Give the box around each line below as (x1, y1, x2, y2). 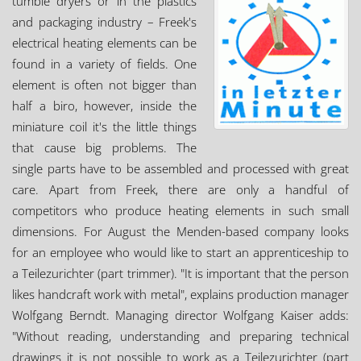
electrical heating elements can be (12, 35, 197, 51)
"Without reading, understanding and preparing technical (12, 328, 349, 344)
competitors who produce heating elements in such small (12, 202, 349, 218)
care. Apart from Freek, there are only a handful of (12, 181, 349, 197)
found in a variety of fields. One (12, 56, 197, 72)
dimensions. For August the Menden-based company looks (12, 223, 349, 239)
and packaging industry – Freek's (12, 14, 197, 30)
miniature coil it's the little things (12, 118, 197, 135)
